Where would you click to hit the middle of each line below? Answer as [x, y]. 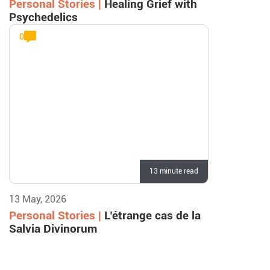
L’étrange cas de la [152, 215]
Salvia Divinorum [53, 229]
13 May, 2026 [38, 199]
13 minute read [174, 171]
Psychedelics [43, 17]
